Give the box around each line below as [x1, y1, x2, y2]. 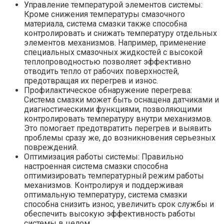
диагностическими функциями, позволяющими [24, 104, 202, 114]
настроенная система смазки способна [24, 161, 168, 171]
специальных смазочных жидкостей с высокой [24, 47, 202, 57]
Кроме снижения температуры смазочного [24, 9, 185, 19]
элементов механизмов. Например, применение [24, 37, 206, 47]
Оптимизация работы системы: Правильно [24, 151, 183, 161]
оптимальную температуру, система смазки [24, 189, 187, 199]
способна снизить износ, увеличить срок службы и [24, 199, 214, 209]
